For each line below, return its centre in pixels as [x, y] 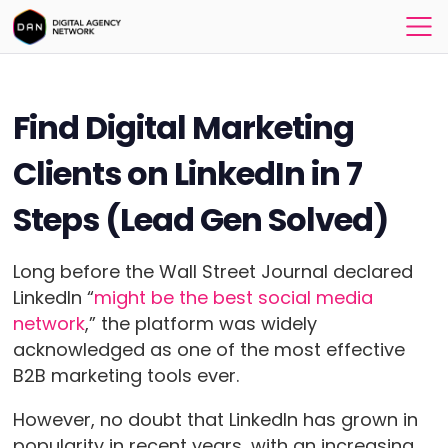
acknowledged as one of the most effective [208, 349]
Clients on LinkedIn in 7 [187, 173]
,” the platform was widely [200, 323]
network [48, 323]
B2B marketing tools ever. [130, 375]
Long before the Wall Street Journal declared [212, 271]
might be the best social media [233, 297]
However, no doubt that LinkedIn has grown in [215, 419]
